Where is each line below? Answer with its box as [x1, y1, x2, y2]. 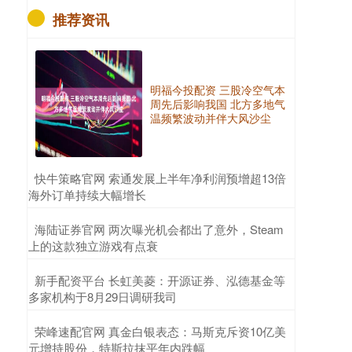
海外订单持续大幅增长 [28, 186, 146, 203]
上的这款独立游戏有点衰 [28, 237, 158, 254]
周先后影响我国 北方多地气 [150, 96, 285, 112]
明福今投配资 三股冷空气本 [150, 82, 285, 97]
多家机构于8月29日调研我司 [28, 288, 177, 305]
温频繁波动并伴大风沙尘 [150, 110, 271, 126]
